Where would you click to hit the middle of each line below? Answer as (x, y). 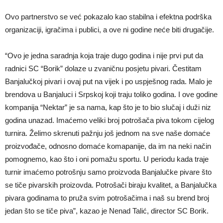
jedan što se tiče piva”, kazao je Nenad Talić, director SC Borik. (107, 211)
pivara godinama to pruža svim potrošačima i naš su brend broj (107, 198)
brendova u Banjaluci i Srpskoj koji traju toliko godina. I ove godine (111, 94)
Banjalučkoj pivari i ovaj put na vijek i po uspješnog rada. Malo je (109, 81)
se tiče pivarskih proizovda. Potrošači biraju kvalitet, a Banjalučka (111, 185)
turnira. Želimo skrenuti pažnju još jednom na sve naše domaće (108, 133)
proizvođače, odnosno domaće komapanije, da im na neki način (108, 146)
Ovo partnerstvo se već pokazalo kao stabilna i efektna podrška (108, 17)
